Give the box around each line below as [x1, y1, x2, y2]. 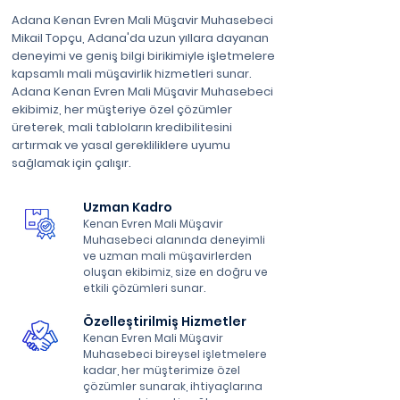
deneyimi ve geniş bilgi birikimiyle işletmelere [12, 47, 275, 64]
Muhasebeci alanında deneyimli [83, 232, 265, 247]
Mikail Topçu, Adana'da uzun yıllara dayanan [12, 29, 269, 46]
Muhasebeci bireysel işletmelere [83, 346, 267, 362]
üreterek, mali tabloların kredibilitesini [12, 119, 232, 136]
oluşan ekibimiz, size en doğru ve [83, 264, 268, 279]
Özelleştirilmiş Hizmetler [83, 312, 246, 330]
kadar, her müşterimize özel [83, 362, 240, 378]
